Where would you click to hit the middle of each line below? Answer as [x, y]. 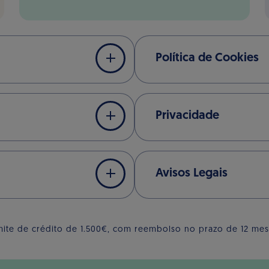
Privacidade [187, 116]
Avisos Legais [192, 173]
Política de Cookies [207, 58]
